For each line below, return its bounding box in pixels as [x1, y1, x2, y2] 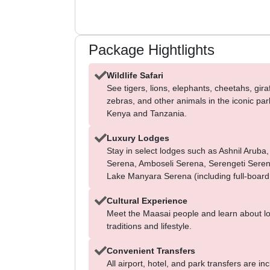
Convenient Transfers [107, 246, 195, 256]
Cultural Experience [107, 196, 187, 206]
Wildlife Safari [107, 71, 163, 80]
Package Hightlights [89, 42, 215, 58]
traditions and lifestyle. [107, 221, 192, 231]
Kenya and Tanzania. [107, 108, 187, 118]
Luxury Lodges [107, 133, 169, 143]
